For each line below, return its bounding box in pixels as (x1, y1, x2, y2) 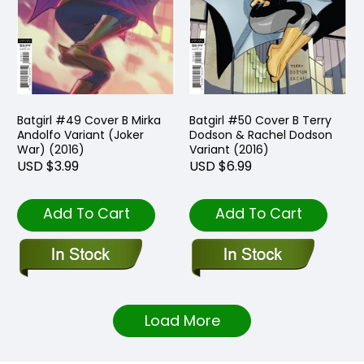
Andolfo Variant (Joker (17, 127, 144, 144)
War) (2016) (17, 141, 84, 158)
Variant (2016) (189, 141, 269, 158)
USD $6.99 (189, 157, 252, 176)
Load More (144, 310, 220, 331)
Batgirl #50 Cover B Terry (189, 112, 331, 129)
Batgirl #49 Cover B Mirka (17, 112, 161, 129)
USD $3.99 (17, 157, 79, 176)
